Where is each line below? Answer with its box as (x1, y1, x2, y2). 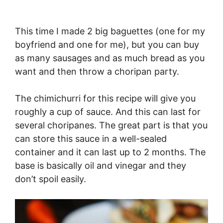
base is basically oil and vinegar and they (15, 160, 186, 171)
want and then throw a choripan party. (15, 66, 179, 77)
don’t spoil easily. (15, 174, 86, 185)
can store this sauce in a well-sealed (15, 133, 167, 144)
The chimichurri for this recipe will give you (15, 93, 196, 104)
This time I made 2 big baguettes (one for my (15, 26, 205, 37)
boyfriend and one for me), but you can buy (15, 39, 199, 50)
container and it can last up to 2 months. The (15, 147, 206, 158)
